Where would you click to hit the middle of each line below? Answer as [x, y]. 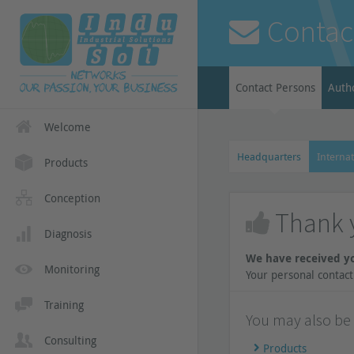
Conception [72, 198]
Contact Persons [275, 87]
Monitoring [72, 269]
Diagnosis [68, 233]
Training [64, 305]
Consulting [70, 340]
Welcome [68, 127]
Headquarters [269, 156]
